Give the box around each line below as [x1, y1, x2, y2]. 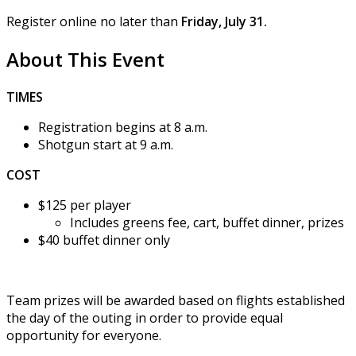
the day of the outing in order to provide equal [6, 308, 283, 327]
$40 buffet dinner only [38, 230, 170, 249]
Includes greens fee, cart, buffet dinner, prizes [70, 213, 344, 231]
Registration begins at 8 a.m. [38, 118, 207, 136]
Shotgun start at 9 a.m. [38, 135, 173, 153]
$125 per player [38, 195, 131, 214]
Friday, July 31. [181, 13, 267, 31]
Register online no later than [6, 13, 181, 31]
